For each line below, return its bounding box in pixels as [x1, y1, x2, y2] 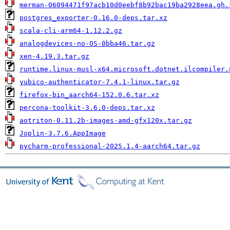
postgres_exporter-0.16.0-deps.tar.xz [20, 14, 167, 22]
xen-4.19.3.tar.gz [20, 52, 89, 60]
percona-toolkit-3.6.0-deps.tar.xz [20, 104, 155, 111]
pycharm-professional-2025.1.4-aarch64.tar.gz [20, 142, 200, 150]
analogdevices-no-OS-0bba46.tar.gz [20, 40, 155, 47]
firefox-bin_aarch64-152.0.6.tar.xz [20, 91, 159, 99]
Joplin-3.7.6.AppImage [20, 129, 106, 137]
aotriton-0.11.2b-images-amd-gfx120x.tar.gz [20, 117, 192, 124]
